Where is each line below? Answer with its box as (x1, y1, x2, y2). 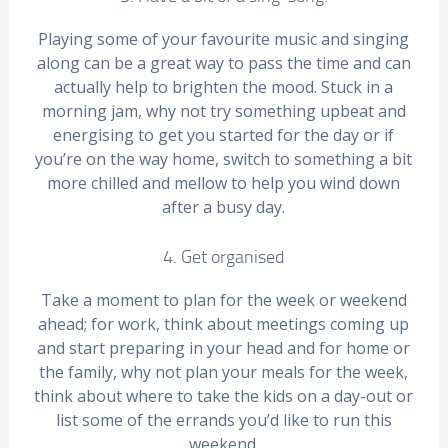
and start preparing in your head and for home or (37, 337, 411, 359)
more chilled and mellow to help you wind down (47, 172, 401, 194)
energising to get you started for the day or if (53, 124, 395, 146)
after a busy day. (162, 196, 286, 218)
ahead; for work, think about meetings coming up (38, 313, 410, 335)
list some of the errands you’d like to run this (55, 409, 392, 431)
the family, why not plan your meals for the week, (39, 361, 409, 383)
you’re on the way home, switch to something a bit (35, 148, 413, 170)
